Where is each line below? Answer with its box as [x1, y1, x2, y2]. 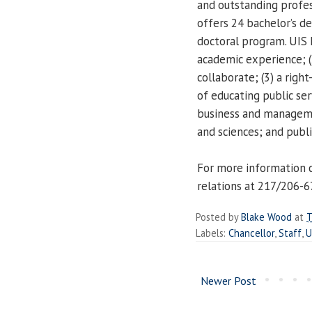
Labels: [196, 226, 228, 240]
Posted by [196, 210, 241, 224]
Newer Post [201, 273, 256, 288]
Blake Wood [241, 210, 292, 224]
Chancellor [228, 226, 274, 240]
